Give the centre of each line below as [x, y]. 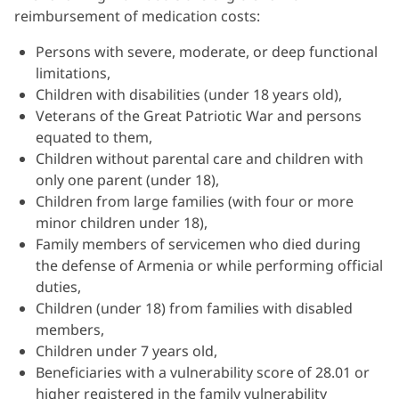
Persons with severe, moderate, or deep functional [207, 52]
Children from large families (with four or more [195, 201]
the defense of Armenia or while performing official [209, 265]
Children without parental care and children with [199, 159]
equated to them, [94, 137]
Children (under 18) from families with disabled [194, 308]
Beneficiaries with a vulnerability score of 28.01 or [203, 372]
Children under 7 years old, [126, 351]
